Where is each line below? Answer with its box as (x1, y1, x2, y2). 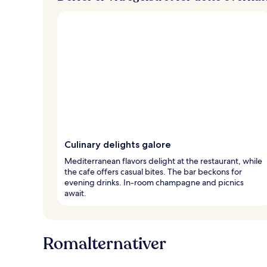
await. (64, 187, 86, 198)
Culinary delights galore (64, 138, 171, 150)
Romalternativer (43, 232, 166, 255)
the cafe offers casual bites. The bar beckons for (64, 166, 242, 177)
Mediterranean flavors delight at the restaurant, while (64, 155, 262, 166)
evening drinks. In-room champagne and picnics (64, 176, 244, 188)
